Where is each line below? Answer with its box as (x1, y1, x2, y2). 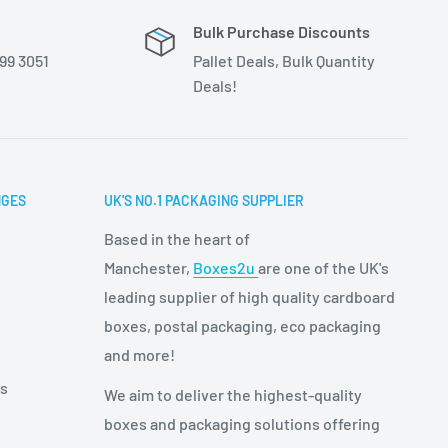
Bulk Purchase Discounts (192, 22, 370, 42)
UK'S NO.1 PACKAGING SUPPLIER (104, 192, 305, 210)
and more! (104, 345, 176, 365)
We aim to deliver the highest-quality (104, 385, 363, 405)
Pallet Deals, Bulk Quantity (192, 51, 375, 71)
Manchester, (104, 258, 194, 278)
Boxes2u (193, 258, 259, 278)
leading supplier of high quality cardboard (104, 287, 396, 307)
